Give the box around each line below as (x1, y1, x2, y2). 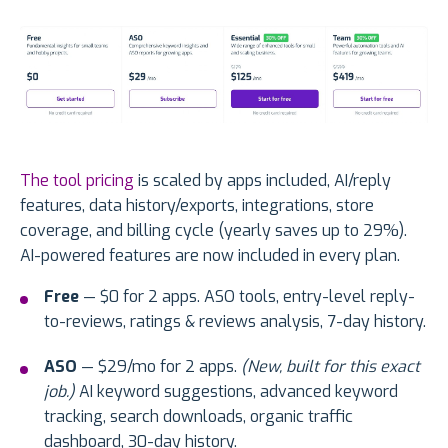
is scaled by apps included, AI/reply (138, 169, 391, 191)
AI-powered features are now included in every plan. (20, 244, 400, 266)
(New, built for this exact (241, 355, 420, 377)
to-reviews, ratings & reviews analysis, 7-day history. (44, 310, 426, 332)
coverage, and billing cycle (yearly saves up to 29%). (20, 219, 407, 241)
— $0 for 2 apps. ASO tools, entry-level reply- (79, 285, 415, 307)
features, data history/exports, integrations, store (20, 194, 374, 216)
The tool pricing (20, 169, 138, 191)
